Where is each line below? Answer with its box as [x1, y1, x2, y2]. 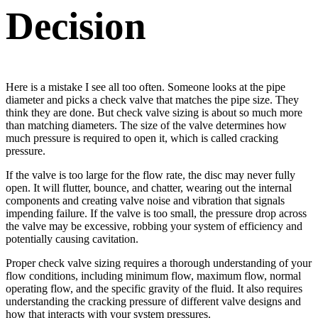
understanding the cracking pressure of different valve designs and [6, 295, 301, 307]
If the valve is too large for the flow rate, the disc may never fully [6, 168, 295, 181]
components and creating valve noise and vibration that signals [6, 194, 285, 207]
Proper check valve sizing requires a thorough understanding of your [6, 256, 312, 269]
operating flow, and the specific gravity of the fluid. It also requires [6, 282, 302, 295]
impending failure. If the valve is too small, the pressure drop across [6, 207, 307, 219]
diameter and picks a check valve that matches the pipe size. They [6, 93, 299, 106]
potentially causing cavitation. [6, 232, 138, 245]
